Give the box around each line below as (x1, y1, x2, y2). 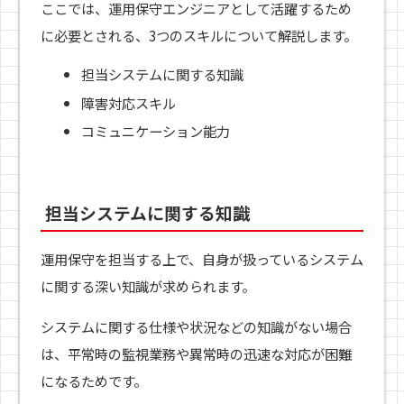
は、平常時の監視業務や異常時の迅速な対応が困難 (40, 344, 352, 364)
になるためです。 (40, 371, 147, 391)
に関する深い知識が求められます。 (40, 276, 255, 297)
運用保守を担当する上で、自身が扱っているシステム (40, 249, 363, 270)
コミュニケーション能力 (81, 121, 231, 142)
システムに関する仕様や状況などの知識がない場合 (40, 317, 352, 337)
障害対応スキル (81, 92, 177, 113)
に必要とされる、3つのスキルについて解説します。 (40, 25, 357, 45)
